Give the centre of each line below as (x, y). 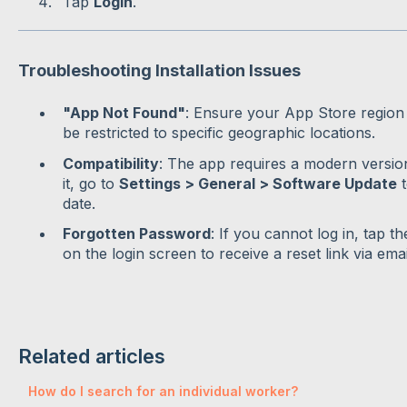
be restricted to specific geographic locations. (218, 133)
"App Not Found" (124, 113)
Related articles (91, 356)
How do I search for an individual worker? (163, 391)
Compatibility (110, 163)
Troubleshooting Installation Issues (159, 71)
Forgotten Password (136, 233)
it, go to (90, 183)
